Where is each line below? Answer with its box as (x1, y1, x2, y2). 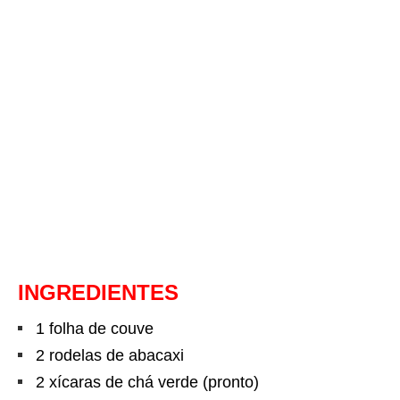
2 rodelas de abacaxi (36, 346, 184, 365)
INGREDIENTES (18, 280, 179, 305)
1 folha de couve (36, 320, 154, 338)
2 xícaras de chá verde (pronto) (36, 373, 259, 392)
